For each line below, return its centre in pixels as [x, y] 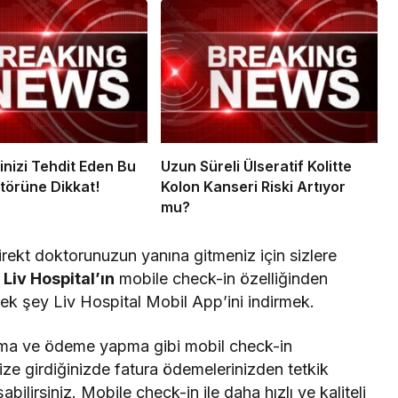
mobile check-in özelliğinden [222, 279]
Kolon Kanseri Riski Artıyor [253, 187]
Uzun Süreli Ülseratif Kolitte [256, 167]
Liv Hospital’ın [60, 279]
